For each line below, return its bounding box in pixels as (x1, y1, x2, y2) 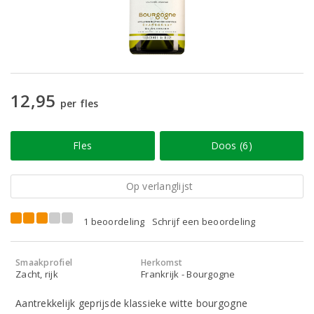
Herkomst (141, 257, 183, 268)
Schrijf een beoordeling (151, 215, 256, 228)
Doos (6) (210, 139, 252, 152)
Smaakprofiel (15, 257, 73, 268)
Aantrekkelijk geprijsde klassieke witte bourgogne (15, 296, 248, 310)
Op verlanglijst (125, 179, 193, 193)
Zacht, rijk (15, 268, 58, 280)
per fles (60, 97, 99, 110)
